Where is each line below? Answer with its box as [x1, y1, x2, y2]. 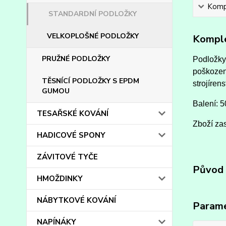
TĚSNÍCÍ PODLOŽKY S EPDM [42, 76, 139, 86]
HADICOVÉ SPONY [37, 130, 105, 140]
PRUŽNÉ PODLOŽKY [42, 54, 110, 64]
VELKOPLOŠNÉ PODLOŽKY [47, 31, 139, 41]
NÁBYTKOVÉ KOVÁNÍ [37, 195, 116, 205]
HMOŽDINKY [37, 174, 83, 184]
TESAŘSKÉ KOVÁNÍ [37, 108, 108, 119]
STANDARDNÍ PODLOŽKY [48, 9, 137, 19]
